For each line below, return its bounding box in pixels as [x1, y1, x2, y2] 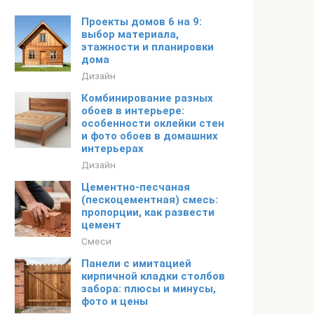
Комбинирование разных [81, 92, 213, 104]
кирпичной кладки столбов [81, 270, 225, 282]
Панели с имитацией [81, 257, 191, 270]
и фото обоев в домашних [81, 130, 218, 142]
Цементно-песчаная [81, 181, 190, 193]
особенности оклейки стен [81, 117, 224, 130]
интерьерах [81, 142, 144, 155]
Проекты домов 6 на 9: [81, 15, 202, 28]
